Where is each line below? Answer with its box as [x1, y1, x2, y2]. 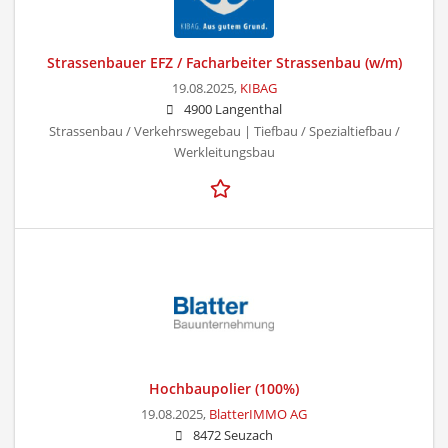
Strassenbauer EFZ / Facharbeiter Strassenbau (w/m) [46, 52, 402, 72]
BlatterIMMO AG [209, 405, 307, 423]
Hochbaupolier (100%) [149, 378, 299, 398]
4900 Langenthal [184, 100, 282, 118]
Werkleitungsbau [173, 143, 275, 161]
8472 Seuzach [193, 426, 273, 444]
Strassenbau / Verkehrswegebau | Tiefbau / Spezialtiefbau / [48, 122, 400, 140]
